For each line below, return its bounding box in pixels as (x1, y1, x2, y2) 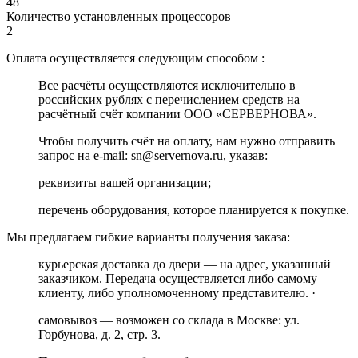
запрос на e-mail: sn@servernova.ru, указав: (38, 149, 268, 163)
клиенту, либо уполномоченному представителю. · (38, 286, 316, 300)
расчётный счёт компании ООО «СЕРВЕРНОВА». (38, 107, 316, 121)
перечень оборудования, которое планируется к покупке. (38, 203, 349, 217)
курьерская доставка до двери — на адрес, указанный (38, 257, 331, 272)
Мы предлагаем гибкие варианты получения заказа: (6, 230, 290, 245)
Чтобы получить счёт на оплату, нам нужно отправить (38, 134, 335, 149)
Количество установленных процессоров (6, 10, 231, 24)
